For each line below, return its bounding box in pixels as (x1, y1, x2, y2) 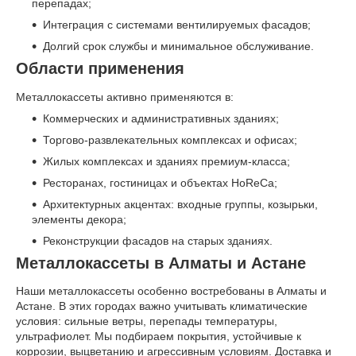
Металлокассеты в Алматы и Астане (16, 253, 306, 272)
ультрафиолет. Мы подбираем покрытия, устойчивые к (16, 330, 301, 343)
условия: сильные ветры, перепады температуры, (16, 315, 277, 328)
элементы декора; (32, 212, 126, 226)
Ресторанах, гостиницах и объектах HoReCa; (43, 176, 277, 189)
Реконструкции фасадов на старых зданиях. (43, 234, 273, 247)
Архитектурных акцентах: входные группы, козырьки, (43, 197, 318, 211)
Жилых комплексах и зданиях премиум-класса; (43, 154, 290, 168)
